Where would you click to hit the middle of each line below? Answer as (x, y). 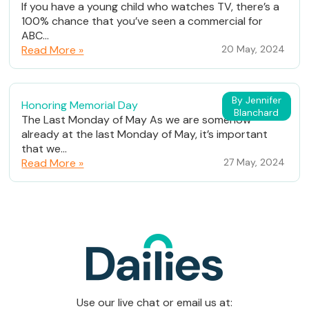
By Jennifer (256, 100)
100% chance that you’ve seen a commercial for (142, 21)
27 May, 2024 (254, 162)
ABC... (36, 36)
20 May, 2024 (253, 49)
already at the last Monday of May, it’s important (145, 134)
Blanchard (257, 113)
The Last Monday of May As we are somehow (137, 120)
